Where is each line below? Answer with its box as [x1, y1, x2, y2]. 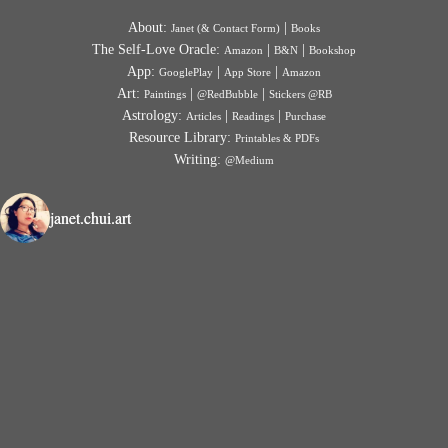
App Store [224, 65, 271, 78]
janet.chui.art [50, 206, 131, 228]
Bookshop [309, 43, 356, 56]
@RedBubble [196, 87, 258, 100]
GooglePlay [159, 65, 213, 78]
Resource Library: [129, 129, 235, 145]
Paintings [143, 87, 186, 100]
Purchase [285, 109, 326, 122]
